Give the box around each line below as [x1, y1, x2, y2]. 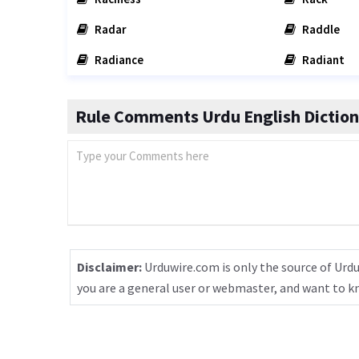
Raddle [299, 22, 340, 37]
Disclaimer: [77, 259, 142, 275]
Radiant [299, 52, 345, 67]
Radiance [92, 52, 143, 67]
